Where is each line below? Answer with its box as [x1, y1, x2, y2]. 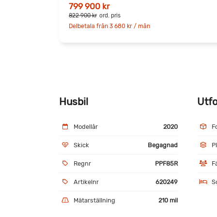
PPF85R [155, 159, 178, 167]
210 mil [158, 196, 178, 204]
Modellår [74, 123, 98, 130]
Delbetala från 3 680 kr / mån [69, 22, 150, 30]
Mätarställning [74, 196, 115, 204]
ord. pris [99, 12, 121, 19]
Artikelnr [74, 178, 99, 186]
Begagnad [148, 141, 178, 149]
